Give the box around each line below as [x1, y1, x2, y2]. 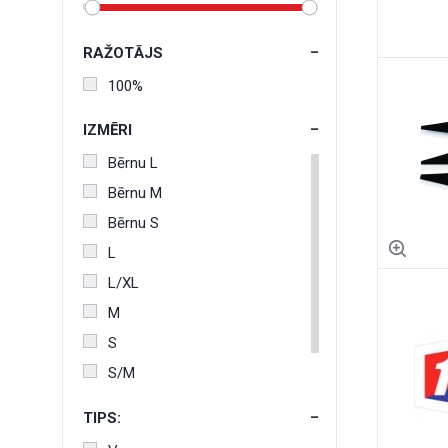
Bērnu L [108, 154, 158, 172]
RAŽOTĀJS [83, 44, 163, 62]
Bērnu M [108, 184, 162, 202]
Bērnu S [108, 214, 159, 232]
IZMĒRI [83, 121, 132, 139]
